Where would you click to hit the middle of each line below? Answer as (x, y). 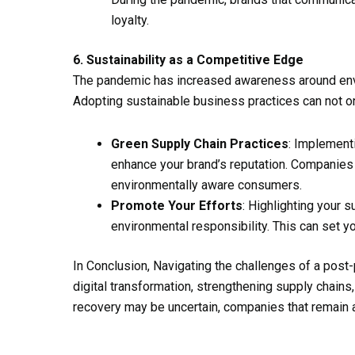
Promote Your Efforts (177, 205)
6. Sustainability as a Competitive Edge (188, 59)
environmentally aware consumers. (206, 185)
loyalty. (130, 20)
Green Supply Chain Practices (200, 143)
